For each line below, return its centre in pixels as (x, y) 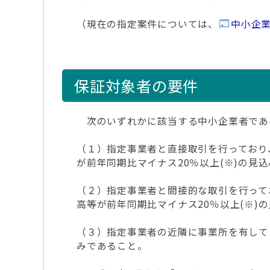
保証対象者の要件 (137, 86)
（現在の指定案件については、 (147, 24)
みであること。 (112, 246)
